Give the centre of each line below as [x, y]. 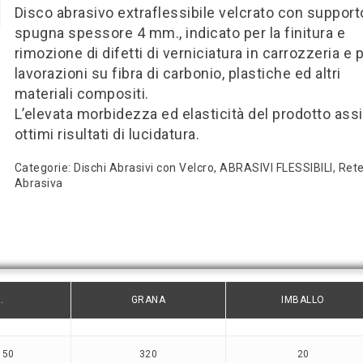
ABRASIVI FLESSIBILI [276, 168]
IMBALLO [303, 300]
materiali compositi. [81, 94]
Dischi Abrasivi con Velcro [144, 168]
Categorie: [44, 168]
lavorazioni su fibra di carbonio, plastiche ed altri [177, 73]
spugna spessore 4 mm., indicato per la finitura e [180, 33]
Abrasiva [38, 183]
